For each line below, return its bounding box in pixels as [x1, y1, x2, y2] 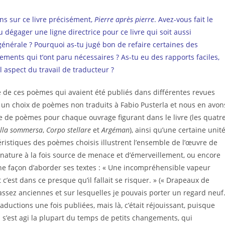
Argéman [101, 125, 130, 135]
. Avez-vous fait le [154, 15, 213, 25]
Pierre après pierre [94, 15, 154, 25]
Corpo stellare [46, 125, 91, 135]
